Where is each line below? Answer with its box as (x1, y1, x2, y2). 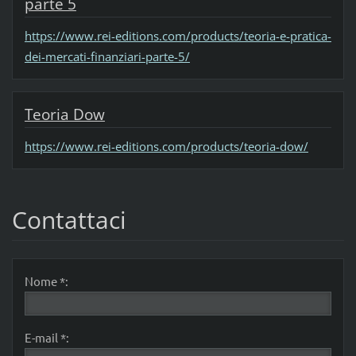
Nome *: (24, 273, 68, 289)
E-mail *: (24, 330, 69, 346)
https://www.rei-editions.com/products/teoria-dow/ (24, 138, 308, 155)
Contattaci (11, 203, 126, 237)
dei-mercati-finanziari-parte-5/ (24, 48, 190, 65)
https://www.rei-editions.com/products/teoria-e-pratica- (24, 28, 331, 44)
